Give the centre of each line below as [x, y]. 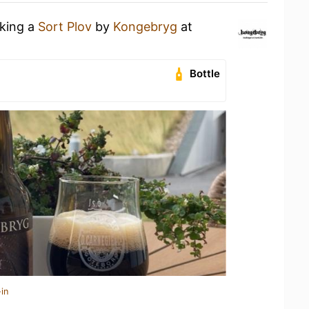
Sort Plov [65, 27]
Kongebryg [145, 27]
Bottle [205, 73]
